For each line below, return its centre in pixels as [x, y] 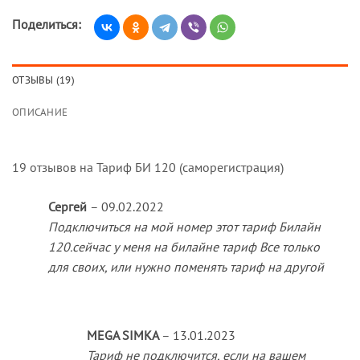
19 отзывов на [54, 167]
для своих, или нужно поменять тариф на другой [186, 266]
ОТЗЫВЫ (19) [43, 80]
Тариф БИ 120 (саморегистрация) [190, 167]
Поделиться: [47, 24]
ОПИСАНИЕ [40, 112]
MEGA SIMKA [124, 335]
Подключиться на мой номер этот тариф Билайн [184, 226]
